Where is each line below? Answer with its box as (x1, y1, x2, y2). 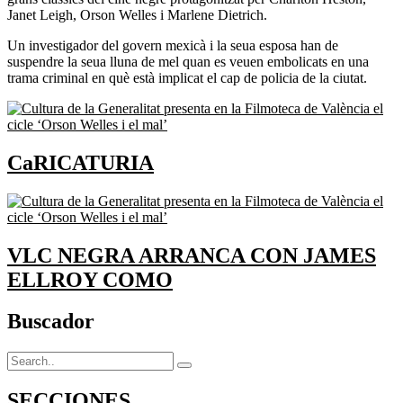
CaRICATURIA (7, 150, 154, 175)
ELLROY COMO (7, 267, 173, 291)
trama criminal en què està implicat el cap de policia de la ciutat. (7, 69, 367, 85)
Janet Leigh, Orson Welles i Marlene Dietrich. (7, 6, 267, 22)
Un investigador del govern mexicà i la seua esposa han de (7, 37, 338, 53)
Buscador (7, 309, 94, 334)
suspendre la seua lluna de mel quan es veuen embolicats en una (7, 53, 369, 69)
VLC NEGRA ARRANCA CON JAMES (7, 243, 376, 267)
